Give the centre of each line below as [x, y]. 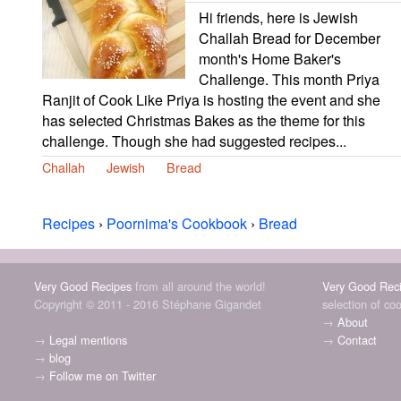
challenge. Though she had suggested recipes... [194, 141]
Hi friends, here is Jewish [278, 17]
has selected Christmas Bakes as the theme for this [204, 120]
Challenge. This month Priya [289, 79]
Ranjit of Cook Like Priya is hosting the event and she [211, 99]
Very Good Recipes [82, 286]
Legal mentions [88, 339]
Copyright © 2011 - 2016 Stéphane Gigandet [147, 303]
